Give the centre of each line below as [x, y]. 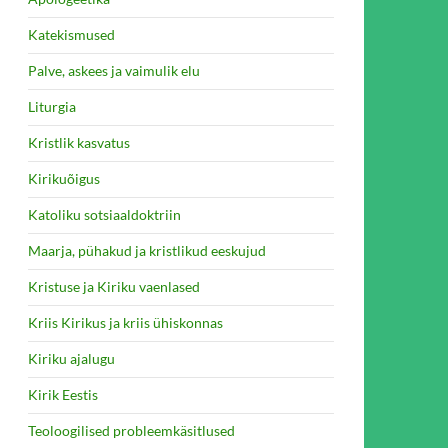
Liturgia [52, 106]
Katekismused [71, 34]
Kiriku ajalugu [71, 358]
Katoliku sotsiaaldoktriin [104, 214]
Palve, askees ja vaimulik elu [114, 70]
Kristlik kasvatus [79, 142]
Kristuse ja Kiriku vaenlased [114, 286]
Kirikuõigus [64, 178]
